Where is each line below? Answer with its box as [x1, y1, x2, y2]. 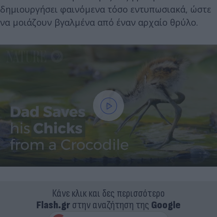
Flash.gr [36, 199, 70, 212]
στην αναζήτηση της [70, 199, 151, 212]
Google [151, 199, 181, 212]
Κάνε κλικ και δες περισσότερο [52, 187, 165, 201]
